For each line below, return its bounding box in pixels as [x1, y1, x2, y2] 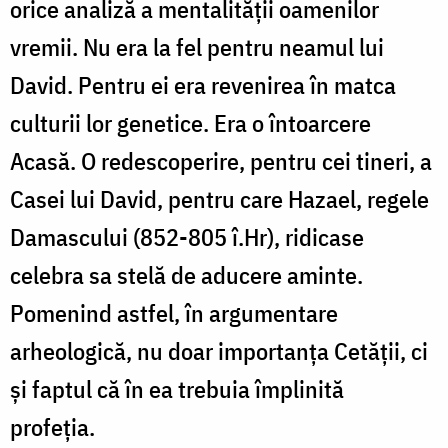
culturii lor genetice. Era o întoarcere [10, 106, 371, 139]
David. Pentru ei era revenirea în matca [10, 68, 396, 101]
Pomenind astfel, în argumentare [10, 296, 338, 329]
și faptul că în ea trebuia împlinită [10, 372, 344, 405]
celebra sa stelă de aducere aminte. [10, 258, 363, 291]
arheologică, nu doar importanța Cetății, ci [10, 334, 428, 367]
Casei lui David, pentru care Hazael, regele [10, 182, 429, 215]
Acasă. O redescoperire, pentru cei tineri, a [10, 144, 432, 177]
